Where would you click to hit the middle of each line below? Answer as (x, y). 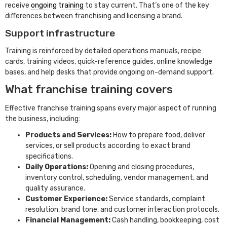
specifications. (49, 157)
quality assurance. (55, 188)
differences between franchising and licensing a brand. (94, 16)
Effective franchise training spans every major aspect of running (111, 108)
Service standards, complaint (157, 199)
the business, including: (43, 119)
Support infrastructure (60, 33)
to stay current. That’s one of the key (146, 6)
